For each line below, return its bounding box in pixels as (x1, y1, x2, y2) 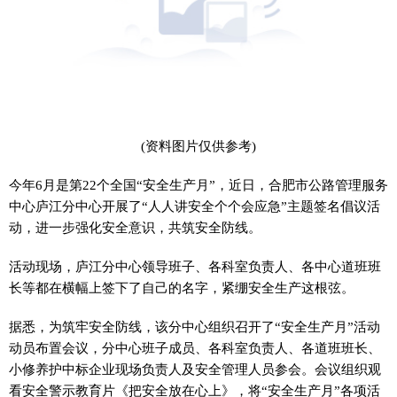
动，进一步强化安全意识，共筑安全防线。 (9, 220, 261, 235)
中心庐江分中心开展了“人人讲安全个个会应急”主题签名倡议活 (9, 198, 380, 214)
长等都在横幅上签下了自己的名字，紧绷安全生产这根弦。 (9, 280, 354, 295)
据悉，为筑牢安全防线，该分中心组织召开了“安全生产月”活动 (9, 319, 380, 334)
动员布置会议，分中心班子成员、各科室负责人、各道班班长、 (9, 340, 381, 355)
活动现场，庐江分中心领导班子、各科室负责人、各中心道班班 (9, 259, 381, 274)
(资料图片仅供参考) (141, 138, 256, 153)
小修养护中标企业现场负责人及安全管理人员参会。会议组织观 (9, 362, 381, 377)
